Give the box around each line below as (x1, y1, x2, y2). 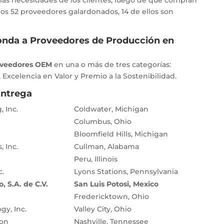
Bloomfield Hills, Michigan (73, 129, 168, 139)
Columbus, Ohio (73, 117, 131, 126)
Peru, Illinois (73, 154, 117, 164)
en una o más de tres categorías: (53, 60, 171, 69)
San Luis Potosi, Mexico (73, 179, 158, 189)
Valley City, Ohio (73, 204, 131, 214)
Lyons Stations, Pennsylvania (73, 167, 178, 176)
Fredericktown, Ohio (73, 192, 149, 201)
